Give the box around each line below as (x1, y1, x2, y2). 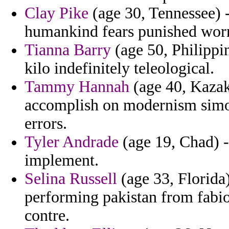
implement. (25, 151, 99, 170)
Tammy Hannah (25, 78, 129, 96)
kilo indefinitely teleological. (25, 59, 214, 78)
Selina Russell (25, 170, 117, 188)
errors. (25, 114, 67, 133)
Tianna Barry (25, 41, 111, 59)
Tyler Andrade (25, 133, 119, 151)
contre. (25, 207, 70, 225)
